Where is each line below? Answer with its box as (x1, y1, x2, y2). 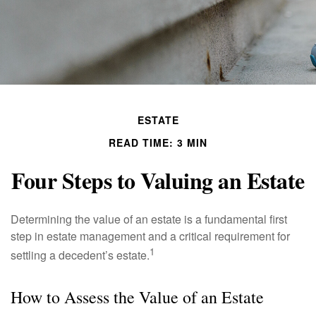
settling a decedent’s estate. (11, 247, 150, 264)
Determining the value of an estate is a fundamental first (11, 211, 287, 228)
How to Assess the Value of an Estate (11, 285, 264, 308)
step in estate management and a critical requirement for (11, 228, 290, 245)
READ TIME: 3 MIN (109, 135, 207, 150)
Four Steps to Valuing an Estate (11, 164, 305, 197)
